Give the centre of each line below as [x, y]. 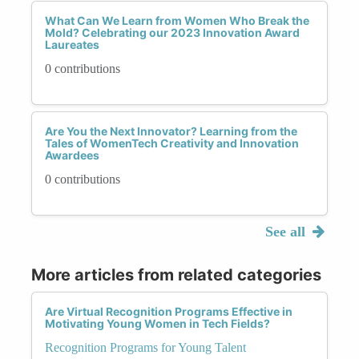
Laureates [72, 44]
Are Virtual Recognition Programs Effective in [169, 311]
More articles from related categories [176, 274]
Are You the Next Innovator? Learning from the [171, 131]
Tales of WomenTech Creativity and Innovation [172, 143]
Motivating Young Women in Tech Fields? [157, 323]
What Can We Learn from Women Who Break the [177, 20]
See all [287, 231]
